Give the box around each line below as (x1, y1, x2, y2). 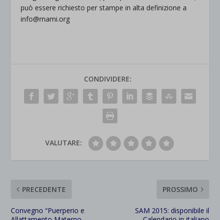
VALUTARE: (45, 137, 82, 147)
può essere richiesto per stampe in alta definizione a (21, 2, 187, 12)
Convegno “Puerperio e (11, 205, 85, 215)
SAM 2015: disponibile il (135, 205, 209, 215)
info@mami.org (21, 14, 70, 24)
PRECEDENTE (22, 184, 66, 194)
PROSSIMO (162, 184, 198, 194)
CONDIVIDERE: (83, 74, 132, 83)
